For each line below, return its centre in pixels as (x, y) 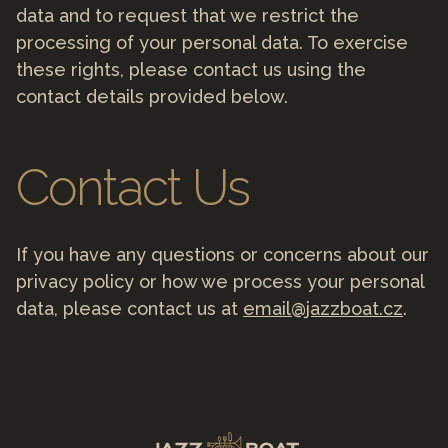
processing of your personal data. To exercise (212, 42)
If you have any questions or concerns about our (222, 254)
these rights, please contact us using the (191, 69)
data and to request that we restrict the (187, 15)
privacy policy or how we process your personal (220, 281)
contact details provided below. (152, 96)
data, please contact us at (129, 308)
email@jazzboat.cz (323, 308)
